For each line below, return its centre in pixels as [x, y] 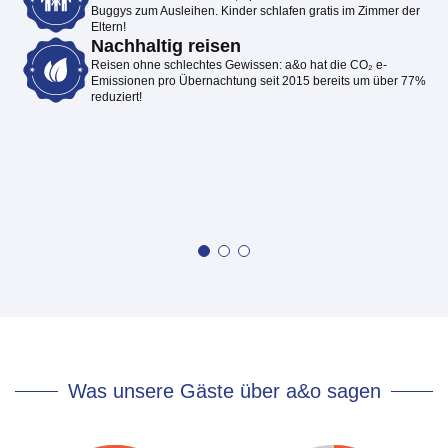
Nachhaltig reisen [166, 45]
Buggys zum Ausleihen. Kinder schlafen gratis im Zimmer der [255, 10]
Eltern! [108, 26]
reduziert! [116, 96]
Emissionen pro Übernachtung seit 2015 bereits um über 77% [258, 80]
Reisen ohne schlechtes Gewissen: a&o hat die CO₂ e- [239, 64]
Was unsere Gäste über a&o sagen [224, 391]
